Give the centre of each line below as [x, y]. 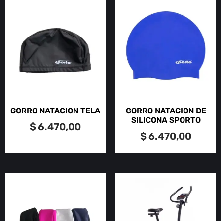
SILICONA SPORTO [166, 120]
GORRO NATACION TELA [55, 111]
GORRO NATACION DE [166, 111]
